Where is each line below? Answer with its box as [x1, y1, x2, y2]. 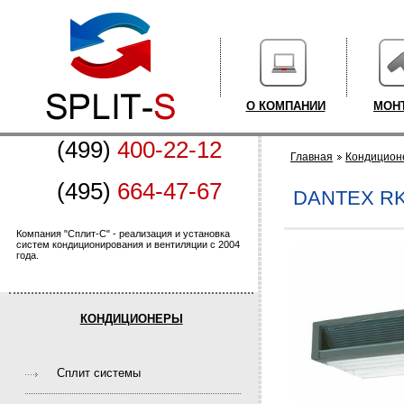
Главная [290, 151, 333, 163]
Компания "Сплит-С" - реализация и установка [16, 228, 230, 239]
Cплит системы [57, 366, 142, 380]
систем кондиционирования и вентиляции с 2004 [16, 239, 240, 250]
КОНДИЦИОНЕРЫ [79, 312, 183, 326]
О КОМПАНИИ [245, 99, 326, 113]
